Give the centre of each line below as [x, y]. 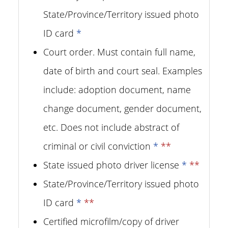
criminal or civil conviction [98, 146]
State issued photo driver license [112, 165]
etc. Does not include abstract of [111, 127]
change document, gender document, [122, 108]
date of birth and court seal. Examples [123, 71]
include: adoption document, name [117, 90]
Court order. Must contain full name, [119, 52]
